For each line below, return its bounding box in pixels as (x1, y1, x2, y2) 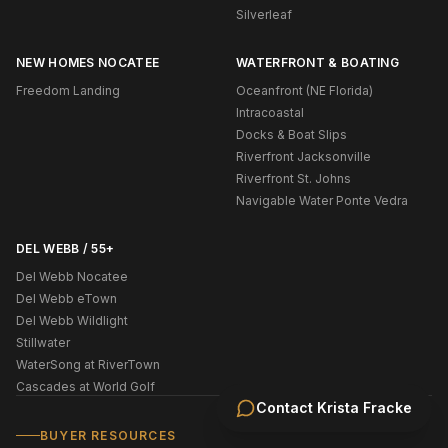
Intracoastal (236, 104, 304, 120)
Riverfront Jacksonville (236, 148, 371, 164)
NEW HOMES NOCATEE (16, 54, 160, 70)
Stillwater (16, 334, 70, 350)
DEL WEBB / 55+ (16, 240, 115, 256)
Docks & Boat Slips (236, 126, 347, 142)
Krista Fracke (317, 399, 412, 416)
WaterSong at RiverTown (16, 356, 160, 372)
